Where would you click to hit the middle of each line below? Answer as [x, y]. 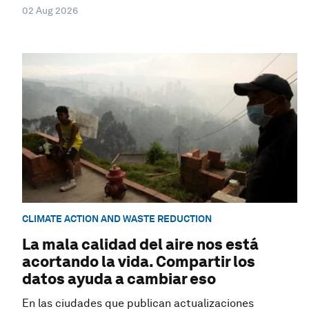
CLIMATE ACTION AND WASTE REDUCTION [117, 219]
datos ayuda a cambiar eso [119, 278]
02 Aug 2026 [50, 11]
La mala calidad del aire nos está [140, 244]
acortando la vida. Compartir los [139, 261]
